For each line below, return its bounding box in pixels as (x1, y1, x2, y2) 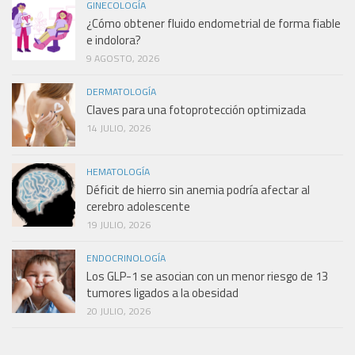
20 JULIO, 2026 (86, 303, 151, 319)
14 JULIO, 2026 (86, 120, 151, 136)
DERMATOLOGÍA (86, 84, 156, 100)
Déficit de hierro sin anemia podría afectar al (86, 181, 310, 200)
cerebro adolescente (86, 197, 190, 216)
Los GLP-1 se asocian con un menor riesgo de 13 (86, 267, 328, 286)
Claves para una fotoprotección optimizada (86, 101, 306, 120)
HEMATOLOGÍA (86, 164, 150, 180)
